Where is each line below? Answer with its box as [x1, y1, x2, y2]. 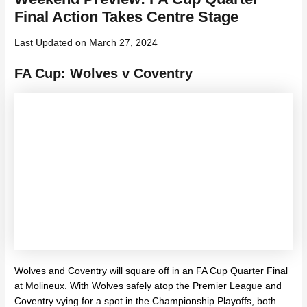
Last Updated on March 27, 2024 [14, 37, 158, 48]
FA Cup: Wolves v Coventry [14, 66, 193, 82]
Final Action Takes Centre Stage [14, 8, 239, 26]
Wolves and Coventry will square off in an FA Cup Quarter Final [14, 266, 288, 277]
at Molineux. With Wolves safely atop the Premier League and [14, 281, 282, 292]
